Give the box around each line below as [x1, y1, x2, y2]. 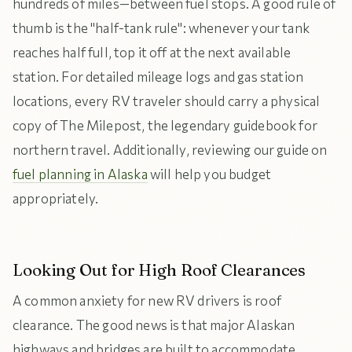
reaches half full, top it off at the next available [13, 44, 291, 60]
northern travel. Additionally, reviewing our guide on [13, 141, 328, 158]
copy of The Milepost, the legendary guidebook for [13, 117, 317, 134]
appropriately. [13, 190, 99, 207]
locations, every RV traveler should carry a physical [13, 93, 321, 109]
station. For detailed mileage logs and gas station [13, 68, 304, 85]
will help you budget [147, 166, 272, 182]
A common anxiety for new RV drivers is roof [13, 292, 281, 309]
